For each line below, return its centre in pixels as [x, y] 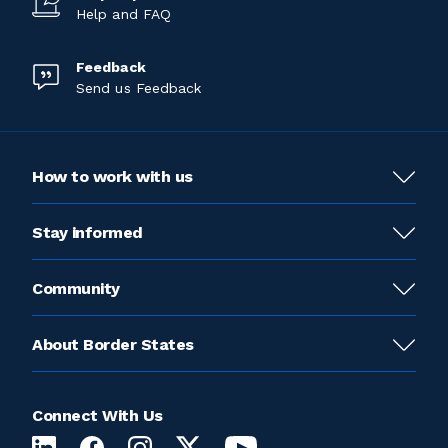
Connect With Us [97, 415]
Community [76, 288]
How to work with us [112, 176]
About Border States [113, 344]
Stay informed [87, 232]
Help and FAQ [124, 14]
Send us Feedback [139, 88]
